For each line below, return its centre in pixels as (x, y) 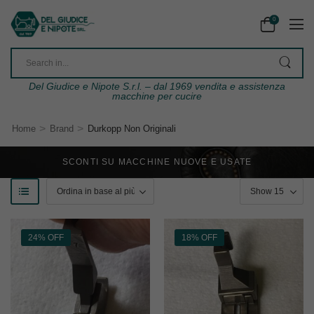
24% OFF (46, 238)
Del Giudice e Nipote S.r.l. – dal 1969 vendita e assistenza (157, 87)
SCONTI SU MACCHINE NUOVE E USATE (157, 162)
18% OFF (199, 238)
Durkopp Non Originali (131, 129)
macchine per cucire (157, 96)
